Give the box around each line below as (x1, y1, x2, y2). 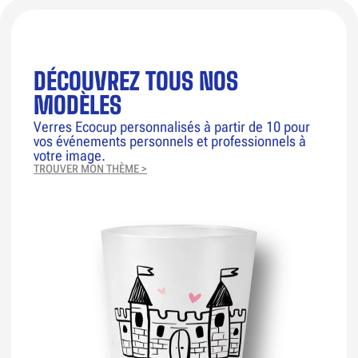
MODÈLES (34, 89, 121, 119)
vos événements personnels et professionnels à (34, 132, 306, 149)
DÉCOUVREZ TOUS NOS (34, 66, 238, 95)
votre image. (34, 146, 105, 164)
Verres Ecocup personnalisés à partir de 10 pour (34, 117, 310, 135)
